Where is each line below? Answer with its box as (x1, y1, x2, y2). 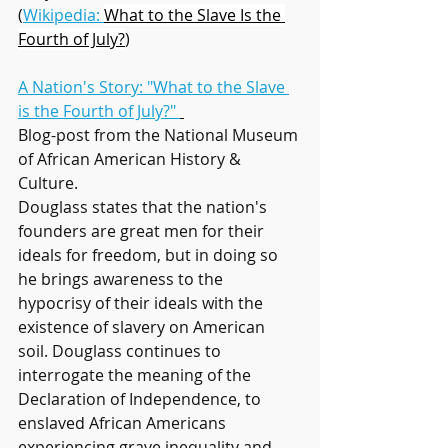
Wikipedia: (23, 4, 104, 27)
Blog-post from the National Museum (18, 124, 302, 147)
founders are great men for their (18, 220, 268, 243)
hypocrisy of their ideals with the (18, 292, 267, 315)
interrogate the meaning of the (18, 364, 255, 387)
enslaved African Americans (18, 412, 230, 435)
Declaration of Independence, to (18, 388, 265, 411)
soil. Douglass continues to (18, 340, 225, 363)
